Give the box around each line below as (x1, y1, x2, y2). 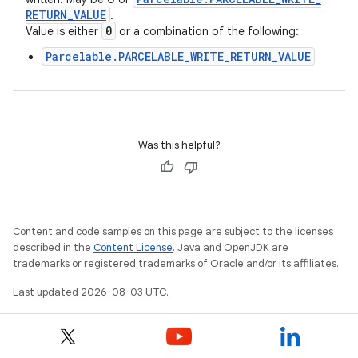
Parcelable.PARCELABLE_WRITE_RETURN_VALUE (46, 49, 311, 64)
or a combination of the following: (116, 24, 299, 38)
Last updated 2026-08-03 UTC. (13, 285, 169, 299)
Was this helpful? (137, 138, 221, 152)
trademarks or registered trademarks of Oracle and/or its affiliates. (13, 257, 339, 270)
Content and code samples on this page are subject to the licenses (13, 225, 333, 238)
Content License (93, 241, 173, 254)
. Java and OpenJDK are (173, 241, 288, 254)
